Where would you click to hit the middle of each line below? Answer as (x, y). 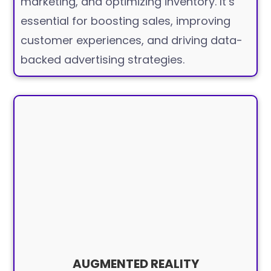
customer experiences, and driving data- (132, 40)
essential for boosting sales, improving (126, 21)
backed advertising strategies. (103, 60)
